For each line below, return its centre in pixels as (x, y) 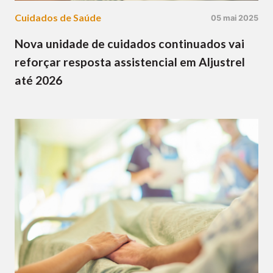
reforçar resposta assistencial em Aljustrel (130, 62)
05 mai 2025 (235, 18)
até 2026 (38, 80)
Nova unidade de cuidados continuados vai (129, 44)
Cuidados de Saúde (58, 18)
